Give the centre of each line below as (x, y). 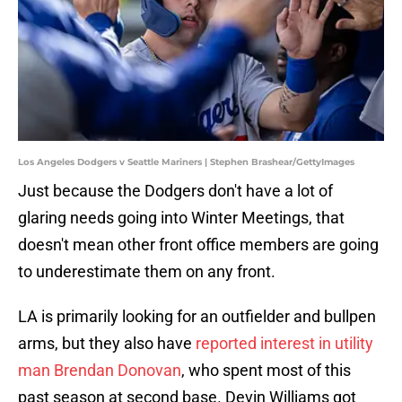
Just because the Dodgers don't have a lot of (175, 191)
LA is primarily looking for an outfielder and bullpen (197, 317)
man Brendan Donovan (100, 371)
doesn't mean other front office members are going (198, 245)
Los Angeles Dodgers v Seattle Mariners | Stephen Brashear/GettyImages (186, 162)
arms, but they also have (107, 344)
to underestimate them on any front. (147, 272)
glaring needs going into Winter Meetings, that (181, 218)
